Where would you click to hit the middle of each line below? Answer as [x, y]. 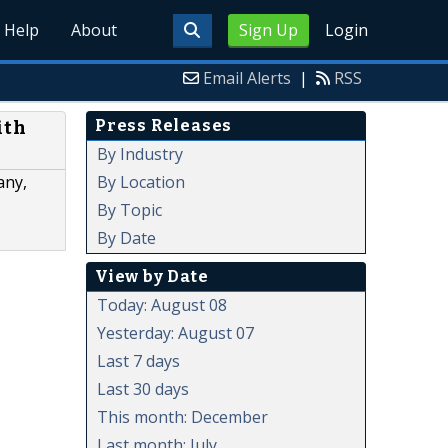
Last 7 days [138, 360]
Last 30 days [143, 388]
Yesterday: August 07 [175, 332]
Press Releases [164, 125]
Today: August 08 [162, 304]
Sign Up [268, 30]
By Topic [129, 209]
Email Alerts [247, 78]
